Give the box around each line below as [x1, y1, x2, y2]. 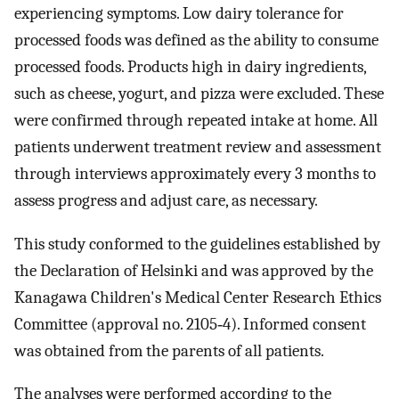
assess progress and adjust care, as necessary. [14, 191, 318, 211]
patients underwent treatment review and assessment [14, 137, 381, 158]
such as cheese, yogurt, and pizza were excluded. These [14, 84, 384, 104]
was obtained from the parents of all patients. [14, 340, 324, 361]
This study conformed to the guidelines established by [14, 233, 380, 254]
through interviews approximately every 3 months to [14, 164, 376, 184]
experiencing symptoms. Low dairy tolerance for [14, 4, 344, 24]
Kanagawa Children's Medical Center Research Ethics [14, 287, 381, 307]
